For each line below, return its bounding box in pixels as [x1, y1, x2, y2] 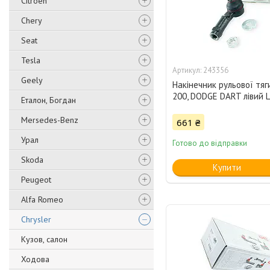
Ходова [21, 254, 49, 265]
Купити [212, 162, 241, 174]
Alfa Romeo [21, 194, 63, 205]
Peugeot [21, 174, 51, 185]
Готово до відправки [172, 138, 248, 149]
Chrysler [21, 214, 51, 225]
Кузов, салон [21, 234, 67, 245]
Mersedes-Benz [21, 115, 78, 125]
